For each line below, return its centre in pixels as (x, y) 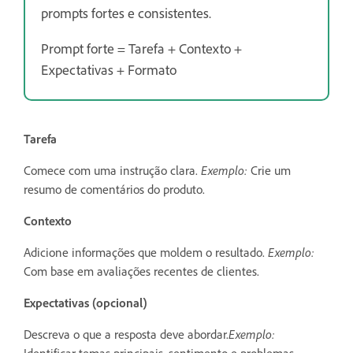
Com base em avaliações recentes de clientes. (141, 271)
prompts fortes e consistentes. (126, 12)
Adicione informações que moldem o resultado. (146, 252)
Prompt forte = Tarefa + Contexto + (141, 48)
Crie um (269, 170)
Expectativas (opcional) (85, 302)
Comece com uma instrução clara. (112, 170)
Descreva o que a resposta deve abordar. (126, 334)
